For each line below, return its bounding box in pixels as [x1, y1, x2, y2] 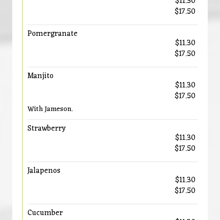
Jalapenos [27, 164, 60, 178]
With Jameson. [27, 103, 73, 115]
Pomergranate [27, 27, 78, 41]
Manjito [27, 69, 54, 83]
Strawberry [27, 122, 66, 136]
